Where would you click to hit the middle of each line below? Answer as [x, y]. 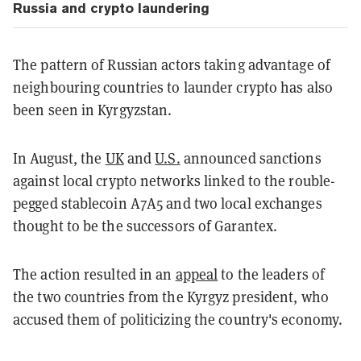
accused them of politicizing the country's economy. [178, 319]
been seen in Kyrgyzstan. [93, 110]
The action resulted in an [94, 274]
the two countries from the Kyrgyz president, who [171, 297]
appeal [197, 274]
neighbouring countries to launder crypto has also [173, 87]
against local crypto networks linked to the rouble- [174, 180]
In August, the [59, 158]
